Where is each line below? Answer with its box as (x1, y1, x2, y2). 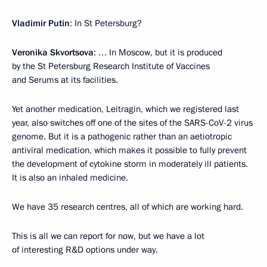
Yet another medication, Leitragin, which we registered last (12, 103, 239, 115)
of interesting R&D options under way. (12, 243, 158, 256)
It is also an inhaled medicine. (12, 171, 128, 184)
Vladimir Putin (12, 17, 70, 29)
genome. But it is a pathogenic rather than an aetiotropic (12, 130, 232, 142)
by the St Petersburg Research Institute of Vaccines (12, 60, 210, 72)
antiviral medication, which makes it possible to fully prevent (12, 144, 247, 156)
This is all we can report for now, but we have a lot (12, 229, 204, 242)
